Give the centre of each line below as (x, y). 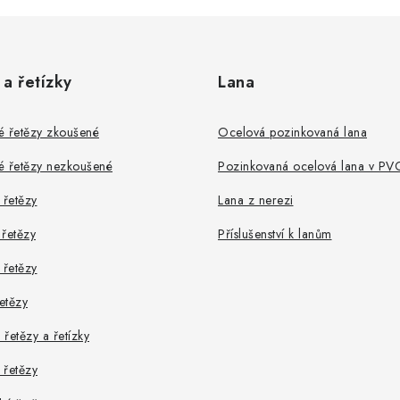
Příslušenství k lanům (275, 234)
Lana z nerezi (256, 200)
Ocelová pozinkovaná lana (292, 132)
